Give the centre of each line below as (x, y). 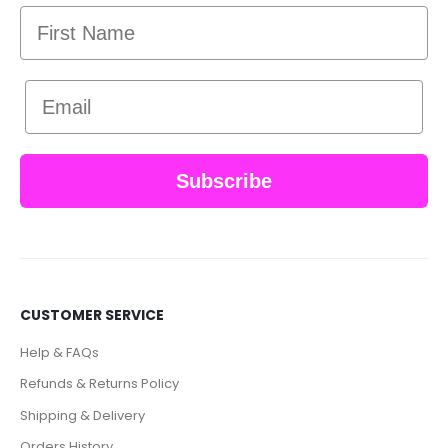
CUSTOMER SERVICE (92, 315)
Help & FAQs (59, 352)
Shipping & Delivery (82, 415)
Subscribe (224, 181)
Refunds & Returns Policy (99, 384)
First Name (71, 16)
